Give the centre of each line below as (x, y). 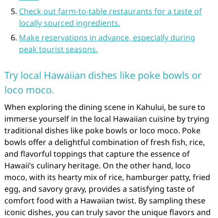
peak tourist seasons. (58, 49)
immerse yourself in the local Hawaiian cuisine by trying (107, 119)
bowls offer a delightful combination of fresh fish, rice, (104, 142)
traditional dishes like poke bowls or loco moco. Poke (102, 130)
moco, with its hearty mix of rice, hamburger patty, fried (107, 177)
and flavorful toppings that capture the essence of (97, 154)
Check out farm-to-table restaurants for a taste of (110, 11)
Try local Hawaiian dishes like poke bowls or (103, 75)
